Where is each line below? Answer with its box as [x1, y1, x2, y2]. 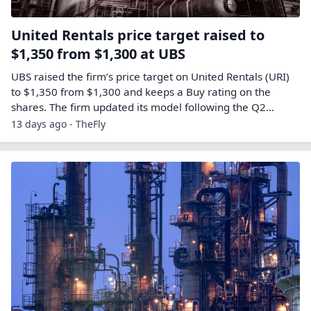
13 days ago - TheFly [11, 117, 106, 131]
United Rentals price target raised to [11, 25, 264, 44]
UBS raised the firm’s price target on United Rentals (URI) [11, 69, 289, 83]
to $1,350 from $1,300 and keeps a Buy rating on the [11, 84, 271, 99]
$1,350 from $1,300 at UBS [11, 44, 185, 63]
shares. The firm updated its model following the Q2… [11, 99, 274, 114]
